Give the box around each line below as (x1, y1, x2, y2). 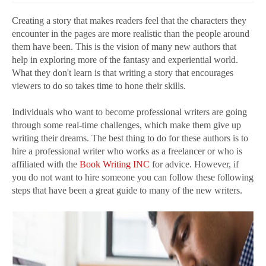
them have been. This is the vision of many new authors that (12, 42, 236, 52)
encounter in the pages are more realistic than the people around (12, 28, 249, 39)
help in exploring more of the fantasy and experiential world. (12, 55, 238, 65)
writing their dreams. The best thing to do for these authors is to (12, 133, 248, 144)
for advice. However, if (150, 159, 239, 170)
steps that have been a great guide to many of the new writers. (12, 185, 242, 196)
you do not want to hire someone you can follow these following (12, 172, 254, 183)
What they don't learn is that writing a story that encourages (12, 68, 233, 78)
